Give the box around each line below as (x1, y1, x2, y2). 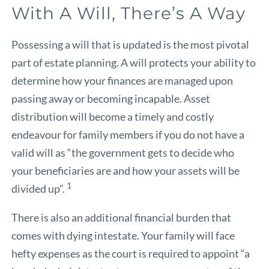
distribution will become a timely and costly (11, 109, 214, 123)
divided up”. (11, 181, 67, 195)
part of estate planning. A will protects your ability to (11, 55, 256, 69)
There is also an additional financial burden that (11, 210, 232, 224)
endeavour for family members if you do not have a (11, 127, 245, 141)
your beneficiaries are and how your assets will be (11, 163, 240, 177)
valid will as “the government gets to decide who (11, 145, 235, 159)
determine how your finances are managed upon (11, 73, 234, 87)
